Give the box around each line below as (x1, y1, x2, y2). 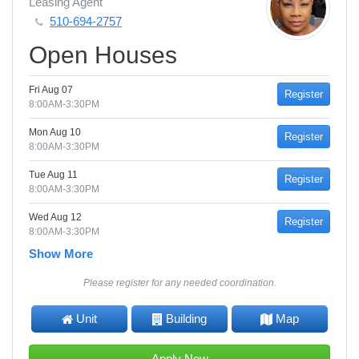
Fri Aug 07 (29, 84, 73, 95)
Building (166, 312, 207, 325)
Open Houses (29, 41, 177, 68)
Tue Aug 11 (29, 169, 78, 180)
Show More (29, 247, 93, 260)
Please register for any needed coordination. (83, 277, 276, 288)
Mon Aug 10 (29, 127, 81, 138)
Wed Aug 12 (29, 212, 82, 223)
